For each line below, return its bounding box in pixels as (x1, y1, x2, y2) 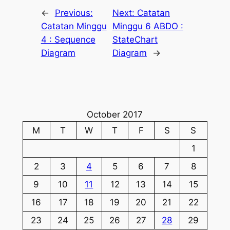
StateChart (112, 34, 158, 45)
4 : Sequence (41, 34, 95, 45)
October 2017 (87, 109, 143, 120)
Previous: (54, 7, 93, 18)
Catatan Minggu (41, 21, 107, 31)
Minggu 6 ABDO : (112, 21, 183, 31)
